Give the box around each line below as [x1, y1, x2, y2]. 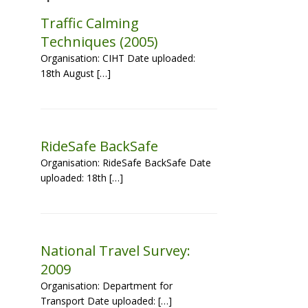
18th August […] [41, 67, 111, 80]
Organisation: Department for [41, 279, 173, 292]
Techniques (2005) [41, 32, 159, 51]
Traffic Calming [41, 14, 140, 32]
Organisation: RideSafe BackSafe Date [41, 156, 212, 169]
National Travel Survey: [41, 241, 191, 260]
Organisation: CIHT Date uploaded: [41, 52, 196, 65]
